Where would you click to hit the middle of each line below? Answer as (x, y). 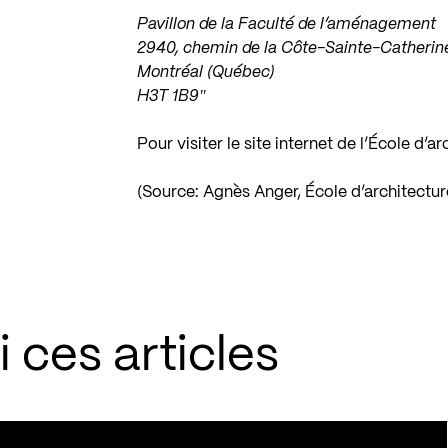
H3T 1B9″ (172, 96)
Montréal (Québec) (206, 72)
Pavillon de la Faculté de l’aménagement (287, 24)
